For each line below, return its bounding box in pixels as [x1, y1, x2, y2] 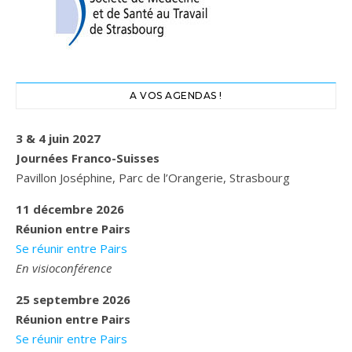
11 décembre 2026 [16, 200, 124, 217]
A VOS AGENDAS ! [130, 89, 222, 101]
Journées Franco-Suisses [16, 149, 159, 166]
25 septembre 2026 [16, 291, 130, 307]
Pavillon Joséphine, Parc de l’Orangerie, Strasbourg [16, 169, 290, 185]
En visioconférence [16, 259, 112, 276]
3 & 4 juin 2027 [16, 130, 101, 146]
